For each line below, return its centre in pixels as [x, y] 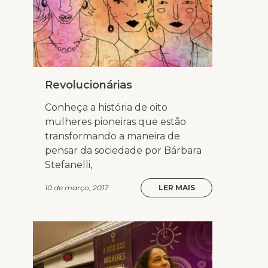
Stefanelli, [68, 165]
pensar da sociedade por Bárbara [123, 151]
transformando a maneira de [112, 136]
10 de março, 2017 [77, 188]
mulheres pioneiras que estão [115, 122]
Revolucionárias [89, 85]
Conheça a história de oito [106, 108]
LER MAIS [176, 188]
